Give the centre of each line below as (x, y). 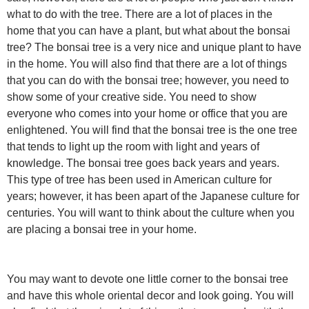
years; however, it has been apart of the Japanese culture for (153, 196)
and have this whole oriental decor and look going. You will (150, 296)
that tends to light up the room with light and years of (133, 147)
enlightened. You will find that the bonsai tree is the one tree (152, 130)
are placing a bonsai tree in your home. (102, 229)
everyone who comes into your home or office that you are (147, 113)
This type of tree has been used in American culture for (139, 180)
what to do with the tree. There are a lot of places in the (140, 14)
